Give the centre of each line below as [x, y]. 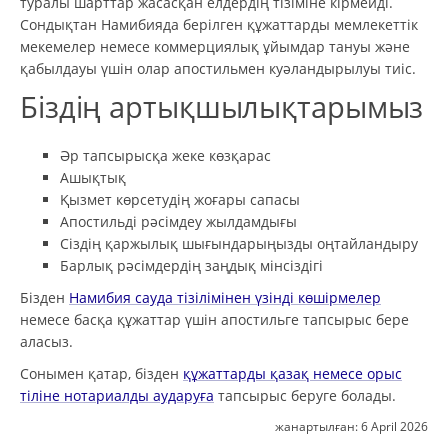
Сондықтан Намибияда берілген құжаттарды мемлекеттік [219, 24]
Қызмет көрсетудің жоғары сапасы [180, 199]
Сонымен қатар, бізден [101, 373]
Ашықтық [93, 177]
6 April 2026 [394, 425]
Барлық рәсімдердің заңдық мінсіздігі [191, 265]
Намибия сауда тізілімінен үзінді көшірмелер [225, 297]
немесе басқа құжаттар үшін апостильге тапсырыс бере [214, 319]
